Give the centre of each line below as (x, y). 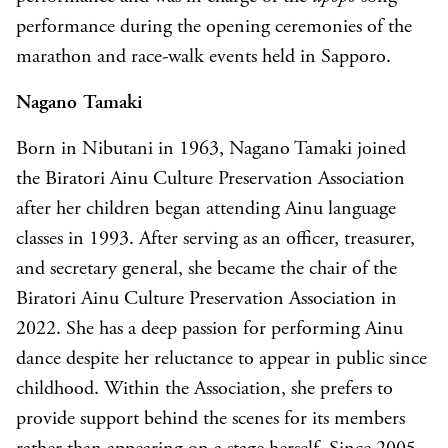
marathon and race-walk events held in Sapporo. (203, 57)
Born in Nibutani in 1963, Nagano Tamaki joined (211, 149)
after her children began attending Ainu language (206, 209)
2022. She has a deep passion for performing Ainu (209, 329)
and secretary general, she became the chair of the (206, 269)
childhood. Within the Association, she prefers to (204, 389)
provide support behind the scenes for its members (210, 419)
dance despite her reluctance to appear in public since (221, 359)
